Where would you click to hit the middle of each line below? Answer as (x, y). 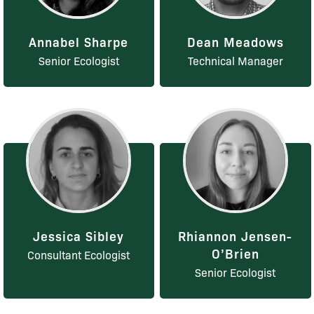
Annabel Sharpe (79, 42)
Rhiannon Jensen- (235, 236)
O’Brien (235, 253)
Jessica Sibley (79, 236)
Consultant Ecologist (79, 255)
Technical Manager (235, 61)
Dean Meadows (235, 42)
